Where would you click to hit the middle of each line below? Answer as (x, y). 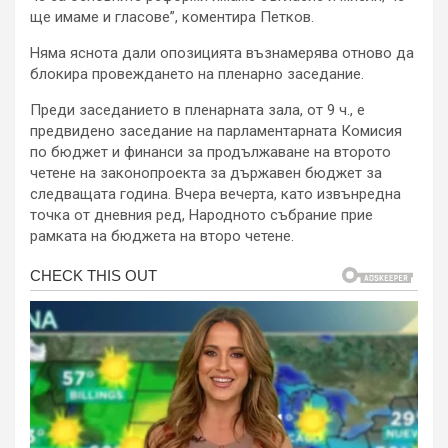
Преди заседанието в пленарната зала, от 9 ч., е (197, 110)
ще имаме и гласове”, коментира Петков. (172, 17)
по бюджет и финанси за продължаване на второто (210, 152)
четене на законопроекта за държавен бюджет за (206, 173)
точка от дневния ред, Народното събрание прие (201, 215)
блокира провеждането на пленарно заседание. (197, 74)
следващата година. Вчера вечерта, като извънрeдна (215, 194)
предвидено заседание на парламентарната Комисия (216, 131)
